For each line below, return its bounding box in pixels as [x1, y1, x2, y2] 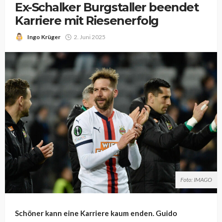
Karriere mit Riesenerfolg [15, 13, 159, 28]
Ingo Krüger [27, 33, 60, 41]
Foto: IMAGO [180, 175, 212, 183]
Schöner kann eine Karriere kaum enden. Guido [15, 208, 177, 218]
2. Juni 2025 [74, 33, 106, 41]
